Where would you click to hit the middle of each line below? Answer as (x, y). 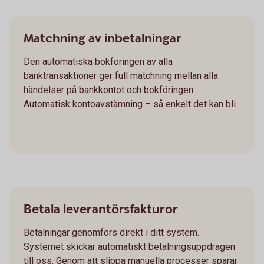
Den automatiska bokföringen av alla (98, 62)
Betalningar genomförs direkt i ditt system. (111, 232)
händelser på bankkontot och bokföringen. (109, 90)
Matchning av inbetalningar (103, 39)
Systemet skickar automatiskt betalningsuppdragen (129, 247)
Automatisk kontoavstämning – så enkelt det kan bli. (131, 104)
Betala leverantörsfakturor (101, 209)
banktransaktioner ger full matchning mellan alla (121, 76)
